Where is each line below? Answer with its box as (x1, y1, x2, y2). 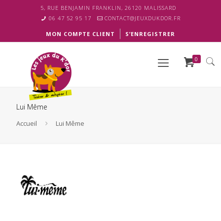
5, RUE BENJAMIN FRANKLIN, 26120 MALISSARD (40, 4, 176, 11)
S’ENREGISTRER (125, 30, 175, 37)
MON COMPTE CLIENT (46, 30, 115, 37)
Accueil (16, 119, 37, 128)
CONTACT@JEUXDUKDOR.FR (105, 14, 181, 22)
